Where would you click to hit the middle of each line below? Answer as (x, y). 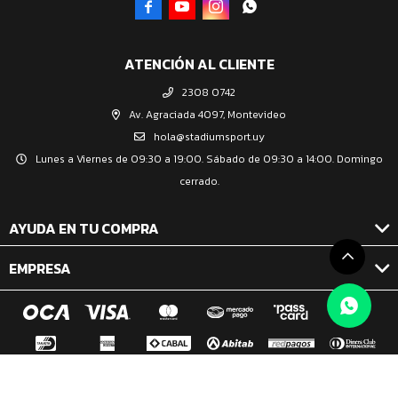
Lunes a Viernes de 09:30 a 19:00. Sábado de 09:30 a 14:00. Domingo (209, 159)
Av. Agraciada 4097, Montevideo (207, 114)
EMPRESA (40, 268)
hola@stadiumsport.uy (209, 136)
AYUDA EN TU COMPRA (84, 228)
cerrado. (199, 181)
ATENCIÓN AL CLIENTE (199, 64)
